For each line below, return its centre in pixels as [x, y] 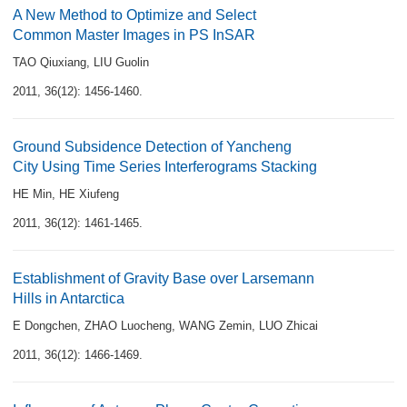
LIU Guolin [121, 62]
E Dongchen [45, 326]
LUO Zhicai [288, 326]
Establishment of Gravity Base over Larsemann [164, 278]
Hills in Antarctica [69, 298]
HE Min [32, 194]
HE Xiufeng [89, 194]
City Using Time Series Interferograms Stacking [165, 167]
